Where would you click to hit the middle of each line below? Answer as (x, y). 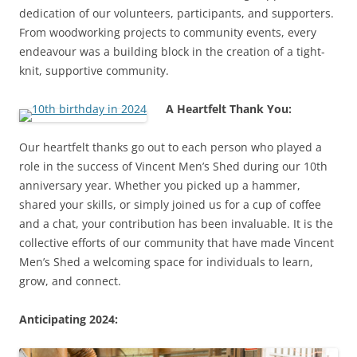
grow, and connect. (70, 280)
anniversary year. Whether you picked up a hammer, (160, 185)
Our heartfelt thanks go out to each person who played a (171, 147)
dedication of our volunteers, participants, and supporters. (177, 13)
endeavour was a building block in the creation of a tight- (172, 51)
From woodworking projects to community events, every (168, 32)
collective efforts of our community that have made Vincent (177, 242)
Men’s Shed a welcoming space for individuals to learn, (166, 261)
